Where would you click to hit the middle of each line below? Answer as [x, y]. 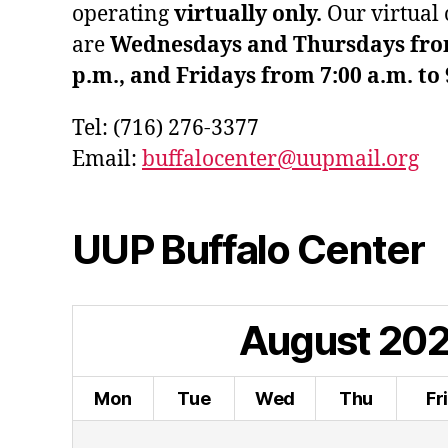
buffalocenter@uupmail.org [280, 159]
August [304, 340]
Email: [107, 159]
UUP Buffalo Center [248, 249]
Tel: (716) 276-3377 [165, 128]
